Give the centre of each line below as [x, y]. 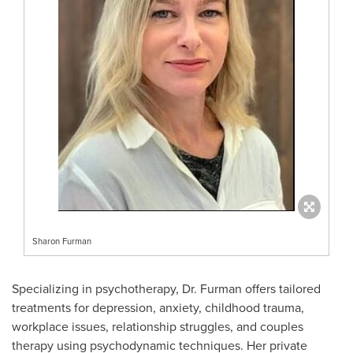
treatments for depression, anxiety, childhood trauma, [158, 307]
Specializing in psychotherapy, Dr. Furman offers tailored [166, 288]
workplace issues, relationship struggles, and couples [158, 326]
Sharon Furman [62, 241]
